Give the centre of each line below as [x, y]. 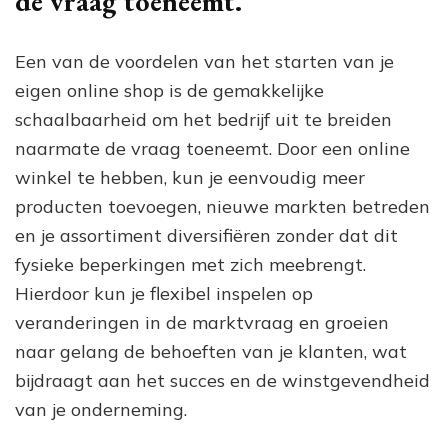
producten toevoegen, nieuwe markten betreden [222, 206]
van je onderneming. [101, 409]
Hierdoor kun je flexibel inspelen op [164, 293]
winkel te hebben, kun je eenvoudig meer [190, 177]
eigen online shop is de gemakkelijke [169, 90]
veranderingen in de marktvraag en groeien [202, 322]
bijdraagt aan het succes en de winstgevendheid [222, 380]
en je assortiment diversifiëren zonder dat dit [206, 235]
